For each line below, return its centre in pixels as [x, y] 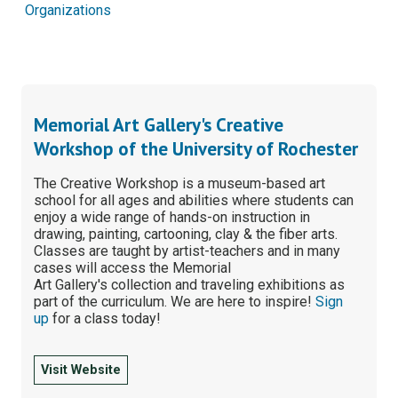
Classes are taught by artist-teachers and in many [187, 251]
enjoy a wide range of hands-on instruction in [172, 217]
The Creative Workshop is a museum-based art [180, 183]
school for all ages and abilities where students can [194, 200]
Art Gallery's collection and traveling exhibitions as [190, 284]
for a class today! [105, 318]
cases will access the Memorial [133, 267]
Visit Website [81, 370]
